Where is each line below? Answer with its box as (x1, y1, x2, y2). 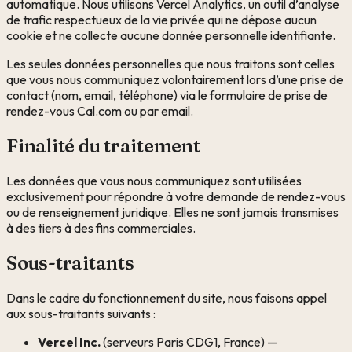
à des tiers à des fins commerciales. (6, 220, 196, 236)
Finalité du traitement (6, 134, 200, 158)
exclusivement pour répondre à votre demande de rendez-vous (6, 189, 346, 205)
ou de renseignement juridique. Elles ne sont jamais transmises (6, 204, 339, 221)
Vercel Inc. (38, 333, 101, 350)
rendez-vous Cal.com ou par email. (6, 103, 193, 119)
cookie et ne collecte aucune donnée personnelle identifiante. (6, 27, 335, 44)
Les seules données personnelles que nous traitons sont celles (6, 56, 335, 72)
